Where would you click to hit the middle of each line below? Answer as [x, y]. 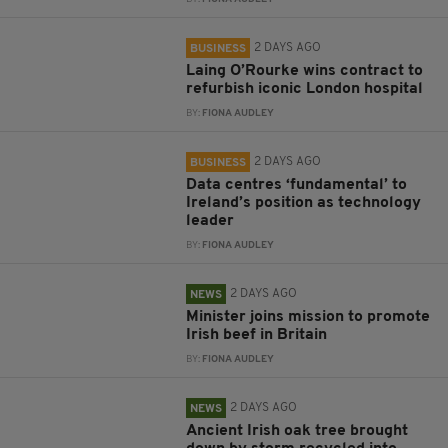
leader [210, 221]
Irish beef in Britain [257, 335]
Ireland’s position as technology [304, 203]
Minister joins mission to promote [308, 317]
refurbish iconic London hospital [305, 89]
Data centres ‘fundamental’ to [297, 185]
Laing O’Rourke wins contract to [305, 71]
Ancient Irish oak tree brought [297, 431]
